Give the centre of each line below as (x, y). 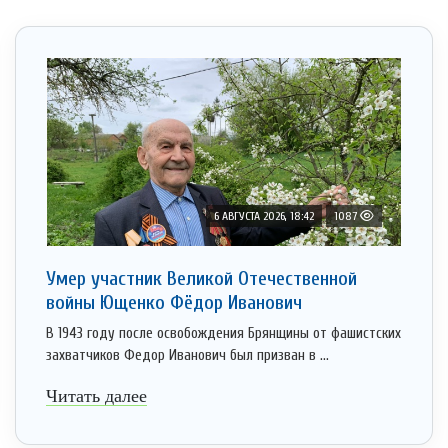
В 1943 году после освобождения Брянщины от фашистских (223, 334)
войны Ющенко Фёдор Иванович (174, 303)
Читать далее (96, 396)
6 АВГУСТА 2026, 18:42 (264, 216)
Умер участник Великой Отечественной (201, 279)
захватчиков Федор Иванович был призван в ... (187, 356)
